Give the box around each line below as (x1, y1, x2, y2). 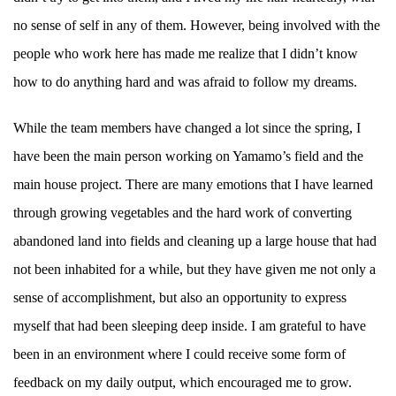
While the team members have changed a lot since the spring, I (13, 120, 361, 136)
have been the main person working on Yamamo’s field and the (13, 148, 363, 164)
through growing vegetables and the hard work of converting (13, 205, 352, 221)
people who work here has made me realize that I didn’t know (13, 46, 358, 62)
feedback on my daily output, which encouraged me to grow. (13, 375, 352, 391)
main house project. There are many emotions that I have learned (13, 177, 373, 193)
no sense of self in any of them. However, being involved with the (13, 18, 380, 34)
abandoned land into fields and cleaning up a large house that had (13, 233, 377, 249)
